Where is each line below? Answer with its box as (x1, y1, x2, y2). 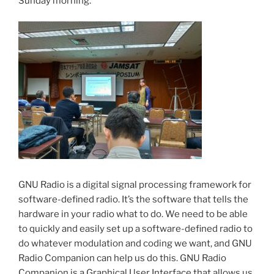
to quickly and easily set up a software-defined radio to (18, 223, 253, 234)
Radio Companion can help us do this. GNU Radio (18, 252, 226, 264)
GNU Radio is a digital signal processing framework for (18, 179, 251, 190)
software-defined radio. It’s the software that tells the (18, 193, 248, 205)
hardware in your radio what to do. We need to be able (18, 208, 248, 220)
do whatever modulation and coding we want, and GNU (18, 237, 252, 249)
